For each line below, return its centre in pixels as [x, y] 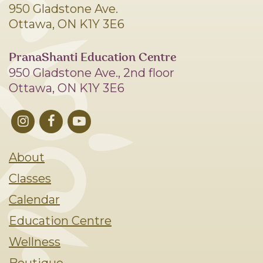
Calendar [34, 199]
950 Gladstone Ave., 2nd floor [92, 73]
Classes [30, 178]
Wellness [35, 242]
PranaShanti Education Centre [92, 57]
